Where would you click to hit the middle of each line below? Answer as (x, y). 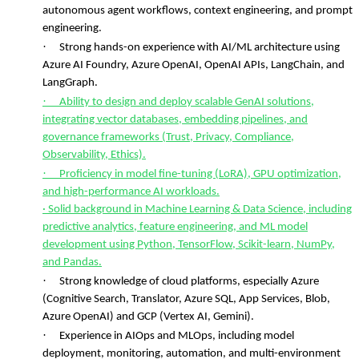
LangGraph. (70, 83)
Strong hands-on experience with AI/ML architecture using (200, 48)
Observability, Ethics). (94, 155)
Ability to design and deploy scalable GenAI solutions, (187, 102)
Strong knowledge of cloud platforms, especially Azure (189, 282)
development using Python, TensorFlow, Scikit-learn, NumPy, (189, 245)
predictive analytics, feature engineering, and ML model (175, 227)
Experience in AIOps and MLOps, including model (177, 336)
